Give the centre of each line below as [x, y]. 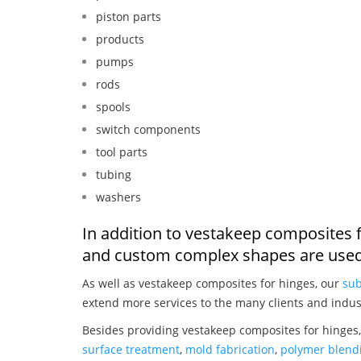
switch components [148, 129]
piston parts [129, 16]
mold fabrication [230, 349]
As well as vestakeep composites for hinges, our [212, 283]
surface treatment [131, 349]
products [120, 39]
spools [113, 106]
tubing [114, 174]
